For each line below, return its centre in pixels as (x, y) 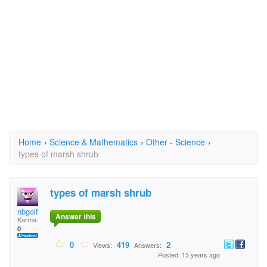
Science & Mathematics (94, 142)
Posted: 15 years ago (189, 255)
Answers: (148, 245)
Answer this (75, 217)
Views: (102, 245)
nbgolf (28, 211)
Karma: (28, 219)
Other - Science (176, 142)
